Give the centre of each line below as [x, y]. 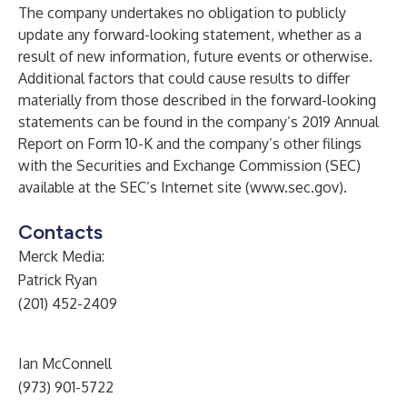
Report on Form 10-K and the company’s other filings [190, 144]
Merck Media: [61, 256]
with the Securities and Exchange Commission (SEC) [189, 165]
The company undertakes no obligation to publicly [182, 13]
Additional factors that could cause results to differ [184, 78]
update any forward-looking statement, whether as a [190, 35]
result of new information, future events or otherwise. [195, 56]
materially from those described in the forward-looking [197, 100]
